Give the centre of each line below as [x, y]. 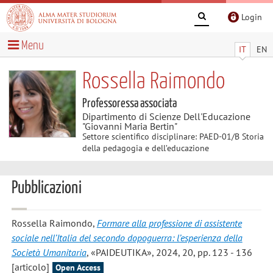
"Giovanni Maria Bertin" [129, 126]
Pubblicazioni [46, 188]
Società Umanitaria [49, 253]
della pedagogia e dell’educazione [145, 148]
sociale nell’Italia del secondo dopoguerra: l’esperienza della [127, 238]
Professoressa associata [129, 103]
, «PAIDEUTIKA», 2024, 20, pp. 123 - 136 [169, 253]
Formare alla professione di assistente [169, 223]
